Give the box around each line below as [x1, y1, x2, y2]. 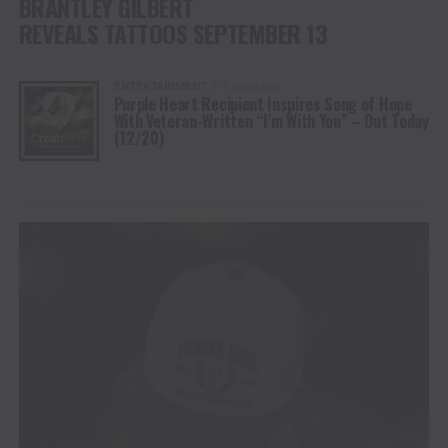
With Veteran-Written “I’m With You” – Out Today [113, 108, 429, 133]
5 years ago [221, 79, 280, 93]
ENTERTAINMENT [113, 79, 207, 93]
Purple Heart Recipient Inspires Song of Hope [113, 91, 412, 116]
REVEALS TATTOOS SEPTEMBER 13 [18, 14, 328, 51]
